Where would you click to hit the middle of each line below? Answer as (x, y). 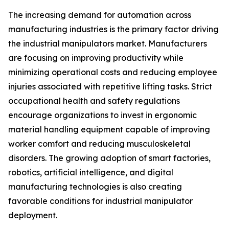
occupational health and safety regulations (94, 101)
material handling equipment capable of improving (109, 130)
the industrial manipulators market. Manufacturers (108, 44)
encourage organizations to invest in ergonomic (102, 115)
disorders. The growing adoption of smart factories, (109, 158)
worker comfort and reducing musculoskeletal (99, 144)
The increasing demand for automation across (100, 15)
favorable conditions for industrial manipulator (100, 201)
